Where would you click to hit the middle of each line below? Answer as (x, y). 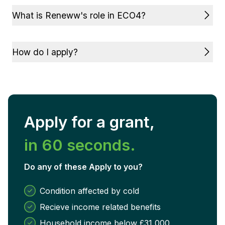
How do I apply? (45, 52)
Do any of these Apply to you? (83, 166)
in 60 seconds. (80, 145)
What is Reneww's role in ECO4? (79, 15)
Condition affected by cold (89, 191)
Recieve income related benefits (100, 207)
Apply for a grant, (89, 122)
